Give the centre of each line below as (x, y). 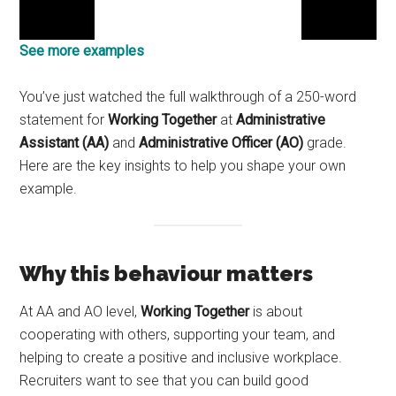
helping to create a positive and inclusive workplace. (181, 357)
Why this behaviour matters (167, 273)
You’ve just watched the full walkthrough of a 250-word (188, 97)
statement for (64, 120)
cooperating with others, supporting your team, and (178, 334)
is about (276, 311)
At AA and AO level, (80, 311)
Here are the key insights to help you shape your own (183, 166)
